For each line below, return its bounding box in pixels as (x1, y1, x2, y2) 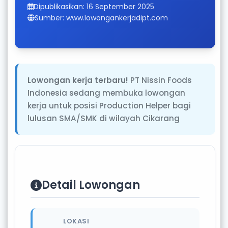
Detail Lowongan (42, 177, 140, 193)
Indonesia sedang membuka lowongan (27, 88, 185, 98)
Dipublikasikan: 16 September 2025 (34, 2, 154, 12)
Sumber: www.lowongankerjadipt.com (35, 13, 168, 23)
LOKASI (63, 216, 89, 226)
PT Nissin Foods (128, 75, 192, 85)
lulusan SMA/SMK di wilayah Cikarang (27, 113, 180, 124)
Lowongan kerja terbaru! (27, 75, 128, 85)
